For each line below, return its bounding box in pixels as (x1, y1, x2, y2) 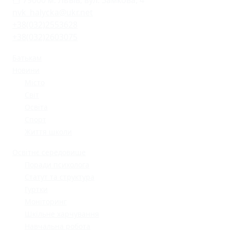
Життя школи (25, 127, 72, 137)
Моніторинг (25, 197, 67, 207)
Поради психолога (25, 160, 89, 170)
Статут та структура (25, 172, 94, 182)
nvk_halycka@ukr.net (12, 7, 93, 18)
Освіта (25, 102, 48, 112)
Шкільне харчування (25, 209, 99, 219)
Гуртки (25, 184, 48, 195)
